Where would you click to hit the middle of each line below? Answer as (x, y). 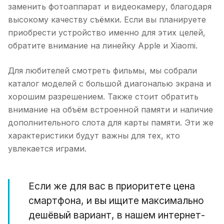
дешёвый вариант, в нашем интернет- (117, 215)
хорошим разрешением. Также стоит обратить (103, 96)
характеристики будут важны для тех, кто (94, 135)
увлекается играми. (47, 148)
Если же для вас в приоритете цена (112, 186)
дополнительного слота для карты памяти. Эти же (111, 122)
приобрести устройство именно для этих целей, (107, 32)
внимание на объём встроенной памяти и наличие (110, 109)
